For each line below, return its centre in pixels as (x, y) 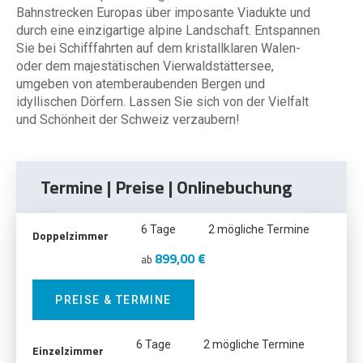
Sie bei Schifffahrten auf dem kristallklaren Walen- (158, 48)
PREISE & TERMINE (113, 300)
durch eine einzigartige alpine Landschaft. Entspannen (168, 30)
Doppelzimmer (70, 235)
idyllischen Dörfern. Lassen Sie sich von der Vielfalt (162, 102)
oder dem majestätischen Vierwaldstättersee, (145, 66)
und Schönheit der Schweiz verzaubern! (128, 120)
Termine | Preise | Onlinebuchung (166, 187)
